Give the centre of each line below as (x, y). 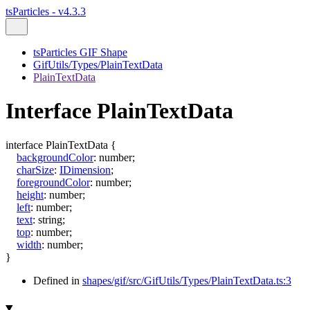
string (50, 219)
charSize (35, 170)
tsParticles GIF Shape (80, 52)
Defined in (58, 280)
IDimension (85, 170)
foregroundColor (53, 182)
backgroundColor (55, 157)
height (30, 194)
